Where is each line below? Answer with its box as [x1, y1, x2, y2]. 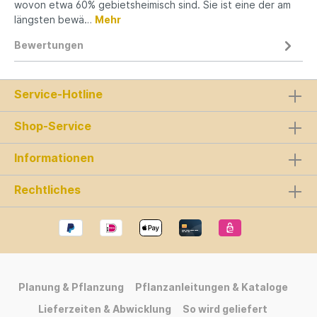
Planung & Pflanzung [18, 280, 124, 293]
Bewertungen [14, 39, 83, 52]
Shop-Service [14, 119, 91, 134]
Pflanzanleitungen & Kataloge [134, 280, 288, 293]
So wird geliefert [183, 302, 267, 315]
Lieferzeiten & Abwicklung [38, 302, 171, 315]
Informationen [14, 151, 94, 166]
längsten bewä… [14, 13, 95, 26]
